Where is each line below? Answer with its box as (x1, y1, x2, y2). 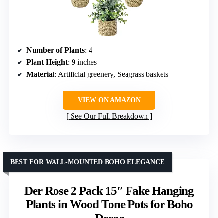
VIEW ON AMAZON (77, 96, 141, 104)
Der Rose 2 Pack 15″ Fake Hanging (24, 184, 194, 198)
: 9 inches (68, 58, 97, 67)
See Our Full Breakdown (70, 112, 148, 121)
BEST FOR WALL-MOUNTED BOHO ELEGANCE (10, 158, 164, 166)
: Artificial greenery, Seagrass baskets (54, 70, 168, 79)
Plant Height (26, 58, 68, 67)
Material (26, 70, 54, 79)
